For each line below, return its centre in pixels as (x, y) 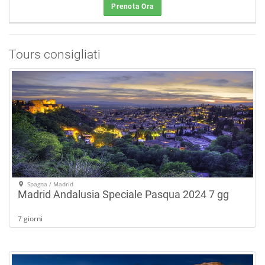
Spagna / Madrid (49, 184)
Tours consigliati (55, 54)
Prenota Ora (132, 7)
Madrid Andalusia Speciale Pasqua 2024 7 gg (123, 194)
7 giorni (30, 219)
